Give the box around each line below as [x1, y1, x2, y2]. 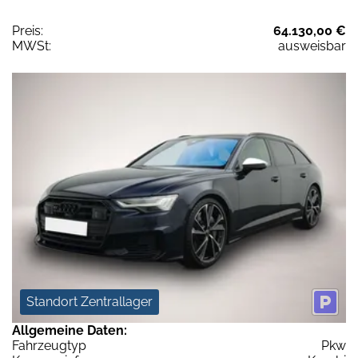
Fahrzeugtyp [12, 338, 86, 354]
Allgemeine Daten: [12, 323, 127, 339]
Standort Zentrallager [26, 294, 153, 310]
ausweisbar [278, 38, 346, 54]
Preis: [12, 22, 43, 38]
